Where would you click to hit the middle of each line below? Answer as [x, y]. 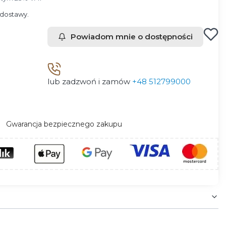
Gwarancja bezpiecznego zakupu [64, 124]
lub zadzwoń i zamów [90, 81]
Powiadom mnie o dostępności [132, 36]
